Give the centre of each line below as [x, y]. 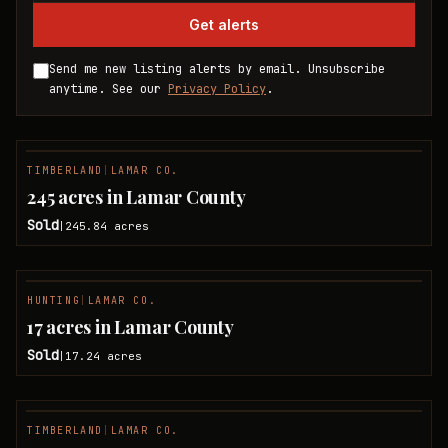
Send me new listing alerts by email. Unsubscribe [217, 69]
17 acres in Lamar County [130, 327]
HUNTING [54, 300]
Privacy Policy [217, 89]
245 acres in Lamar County [136, 197]
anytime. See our [105, 89]
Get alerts [224, 24]
